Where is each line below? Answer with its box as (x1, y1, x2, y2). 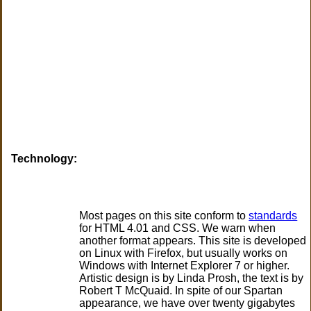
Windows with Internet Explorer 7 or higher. (79, 260, 290, 272)
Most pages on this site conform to (79, 210, 249, 222)
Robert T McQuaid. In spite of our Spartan (79, 285, 283, 297)
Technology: (11, 153, 78, 165)
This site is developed (199, 235, 307, 247)
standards (249, 210, 298, 222)
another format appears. (79, 235, 199, 247)
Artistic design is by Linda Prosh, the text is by (79, 272, 304, 285)
